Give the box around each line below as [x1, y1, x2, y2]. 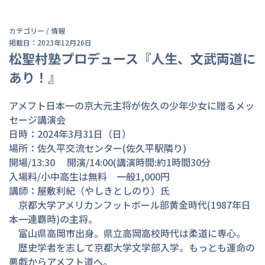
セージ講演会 [9, 112, 66, 127]
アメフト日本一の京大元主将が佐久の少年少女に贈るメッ [9, 98, 254, 112]
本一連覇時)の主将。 [9, 212, 98, 226]
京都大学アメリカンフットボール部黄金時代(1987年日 [9, 198, 251, 212]
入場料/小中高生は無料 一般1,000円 [9, 169, 170, 183]
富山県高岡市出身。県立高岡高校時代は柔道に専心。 [9, 226, 245, 240]
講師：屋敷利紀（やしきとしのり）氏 [9, 183, 170, 198]
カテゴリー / [9, 25, 51, 35]
